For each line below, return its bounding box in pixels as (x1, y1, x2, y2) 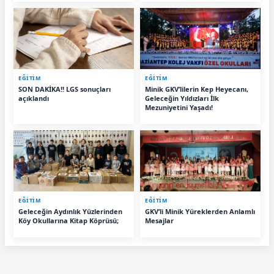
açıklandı (18, 94, 49, 103)
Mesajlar (145, 216, 174, 226)
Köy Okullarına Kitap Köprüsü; (18, 216, 119, 226)
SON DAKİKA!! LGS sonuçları (18, 84, 111, 94)
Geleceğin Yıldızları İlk (145, 94, 219, 103)
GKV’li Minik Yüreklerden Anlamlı (145, 207, 255, 217)
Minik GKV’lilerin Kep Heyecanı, (145, 84, 248, 94)
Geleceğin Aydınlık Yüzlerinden (18, 207, 122, 217)
